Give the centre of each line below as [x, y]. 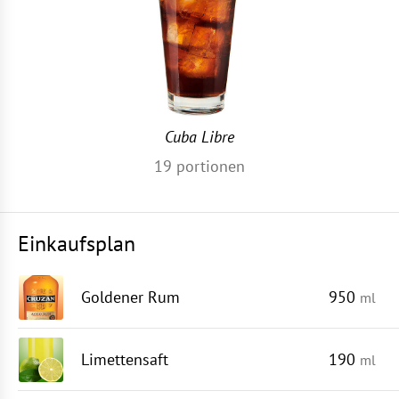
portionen [208, 166]
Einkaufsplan [77, 244]
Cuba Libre [199, 137]
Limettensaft [125, 359]
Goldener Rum [130, 297]
